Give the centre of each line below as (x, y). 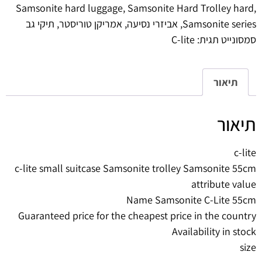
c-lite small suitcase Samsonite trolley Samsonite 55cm (135, 168)
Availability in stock (214, 231)
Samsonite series (219, 23)
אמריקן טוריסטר (91, 23)
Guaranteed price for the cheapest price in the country (137, 215)
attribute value (224, 184)
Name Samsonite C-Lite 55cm (191, 199)
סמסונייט (239, 39)
